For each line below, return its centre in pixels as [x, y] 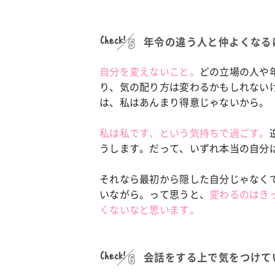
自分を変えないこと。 [149, 72]
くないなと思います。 [149, 210]
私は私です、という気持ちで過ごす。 [184, 133]
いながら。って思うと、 [155, 194]
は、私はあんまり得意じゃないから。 [184, 102]
